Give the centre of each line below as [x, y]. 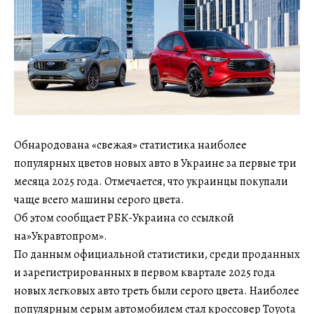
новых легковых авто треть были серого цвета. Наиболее [157, 291]
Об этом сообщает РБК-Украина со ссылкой [124, 218]
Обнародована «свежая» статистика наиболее [130, 145]
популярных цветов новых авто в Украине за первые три [155, 163]
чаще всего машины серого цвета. [99, 199]
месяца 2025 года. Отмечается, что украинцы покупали [151, 181]
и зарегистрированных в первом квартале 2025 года [145, 272]
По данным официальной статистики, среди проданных [157, 254]
